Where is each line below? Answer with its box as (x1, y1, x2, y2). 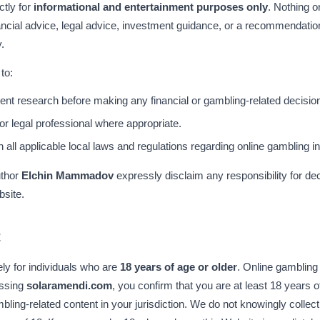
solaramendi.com (26, 279, 112, 291)
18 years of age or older (120, 261, 237, 273)
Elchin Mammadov (21, 169, 114, 181)
